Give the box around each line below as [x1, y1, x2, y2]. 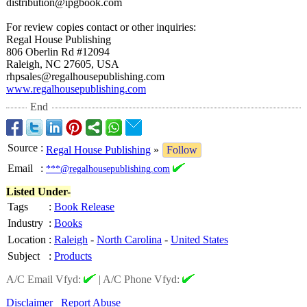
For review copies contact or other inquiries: [6, 21, 196, 33]
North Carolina [97, 234, 162, 245]
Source [8, 142, 38, 153]
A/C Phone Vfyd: [103, 273, 182, 285]
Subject [8, 250, 40, 262]
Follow [167, 144, 197, 156]
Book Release [54, 201, 114, 212]
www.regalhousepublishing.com [6, 83, 146, 95]
